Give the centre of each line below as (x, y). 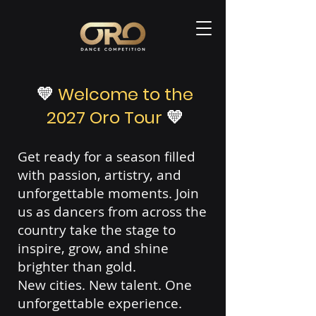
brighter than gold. (77, 267)
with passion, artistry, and (99, 175)
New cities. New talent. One (105, 285)
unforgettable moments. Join (108, 193)
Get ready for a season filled (107, 157)
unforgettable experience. (100, 303)
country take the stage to (97, 230)
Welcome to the (125, 94)
